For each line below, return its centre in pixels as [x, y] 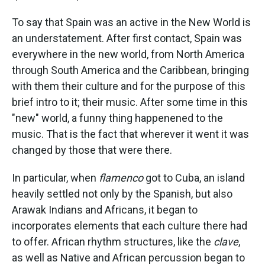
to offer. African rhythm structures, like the [113, 242]
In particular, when [55, 178]
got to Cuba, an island [194, 178]
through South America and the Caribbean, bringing [130, 70]
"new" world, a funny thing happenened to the [117, 118]
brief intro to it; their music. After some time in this [130, 102]
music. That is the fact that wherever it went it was [130, 134]
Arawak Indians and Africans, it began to [105, 210]
